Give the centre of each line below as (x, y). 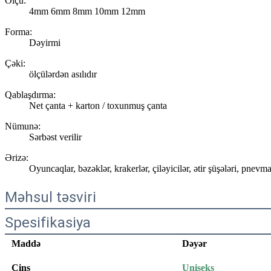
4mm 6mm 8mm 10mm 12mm (87, 11)
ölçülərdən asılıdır (63, 74)
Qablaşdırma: (30, 94)
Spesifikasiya (48, 222)
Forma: (18, 31)
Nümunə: (23, 126)
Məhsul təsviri (51, 197)
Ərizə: (17, 157)
